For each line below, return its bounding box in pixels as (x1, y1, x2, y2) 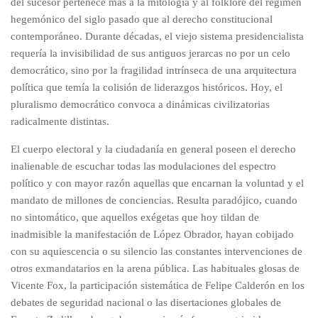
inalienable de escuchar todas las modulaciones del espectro (11, 160, 276, 172)
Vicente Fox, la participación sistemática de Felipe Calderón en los (11, 279, 305, 291)
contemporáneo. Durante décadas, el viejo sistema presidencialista (11, 30, 304, 42)
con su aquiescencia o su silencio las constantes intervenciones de (11, 245, 302, 257)
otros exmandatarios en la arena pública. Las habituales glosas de (11, 262, 300, 274)
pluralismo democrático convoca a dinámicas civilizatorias (11, 98, 270, 110)
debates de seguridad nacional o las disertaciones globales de (11, 296, 281, 308)
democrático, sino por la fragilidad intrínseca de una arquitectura (11, 64, 297, 76)
